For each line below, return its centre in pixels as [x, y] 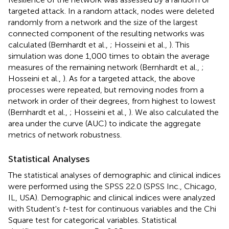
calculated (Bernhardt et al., [59, 44]
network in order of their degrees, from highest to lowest [112, 101]
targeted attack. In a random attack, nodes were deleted [111, 11]
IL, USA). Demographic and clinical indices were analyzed [112, 197]
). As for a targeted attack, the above [129, 78]
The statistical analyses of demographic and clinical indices [114, 175]
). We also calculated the [174, 112]
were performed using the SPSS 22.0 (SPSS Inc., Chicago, [112, 186]
